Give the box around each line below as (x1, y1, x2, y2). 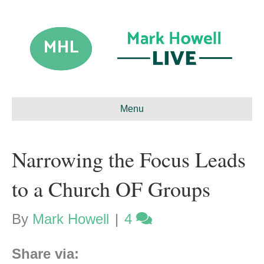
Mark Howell (32, 211, 109, 227)
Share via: (12, 246, 79, 262)
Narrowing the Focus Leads (12, 145, 246, 174)
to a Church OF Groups (12, 174, 210, 203)
